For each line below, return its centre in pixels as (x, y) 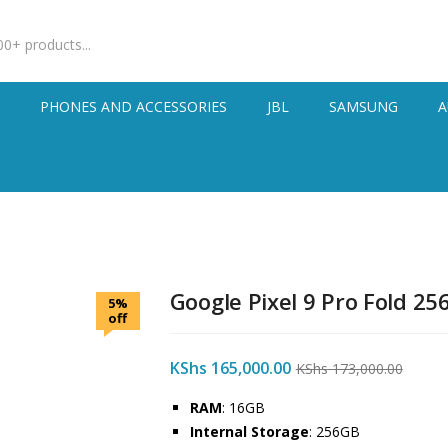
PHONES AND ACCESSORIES (134, 106)
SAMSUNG (364, 106)
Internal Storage (249, 431)
